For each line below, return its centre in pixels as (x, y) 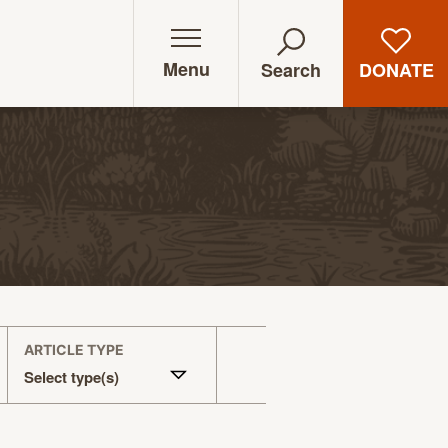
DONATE (396, 70)
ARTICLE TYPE (74, 350)
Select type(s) (71, 377)
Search (291, 70)
